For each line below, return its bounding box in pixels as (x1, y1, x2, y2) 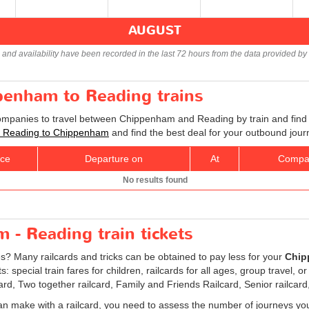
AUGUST (128, 21, 181, 39)
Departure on (85, 152, 143, 164)
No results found (122, 175, 188, 185)
